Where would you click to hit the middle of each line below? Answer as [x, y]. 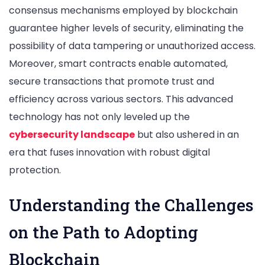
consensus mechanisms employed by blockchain [123, 10]
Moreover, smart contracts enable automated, [118, 63]
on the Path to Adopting [104, 232]
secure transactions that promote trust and [112, 81]
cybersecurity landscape [72, 134]
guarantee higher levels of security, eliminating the [126, 28]
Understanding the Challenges [131, 205]
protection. [35, 170]
